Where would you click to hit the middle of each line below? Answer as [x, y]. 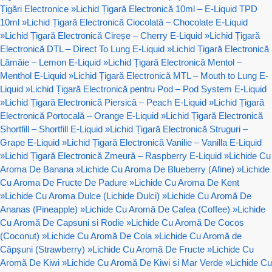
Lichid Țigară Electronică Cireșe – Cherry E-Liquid [104, 35]
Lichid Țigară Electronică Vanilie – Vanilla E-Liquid [164, 142]
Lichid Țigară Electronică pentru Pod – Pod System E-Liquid [148, 89]
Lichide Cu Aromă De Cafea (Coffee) [158, 209]
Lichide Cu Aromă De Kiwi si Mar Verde [145, 262]
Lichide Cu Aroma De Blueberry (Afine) [158, 169]
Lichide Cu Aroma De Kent [187, 182]
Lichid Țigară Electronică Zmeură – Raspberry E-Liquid [113, 155]
